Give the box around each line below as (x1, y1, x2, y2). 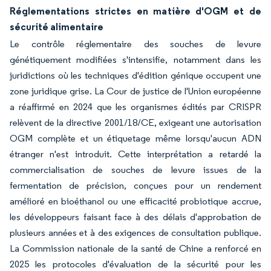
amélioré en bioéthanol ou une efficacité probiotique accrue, (10, 195, 261, 207)
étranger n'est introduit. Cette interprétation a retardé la (10, 148, 261, 160)
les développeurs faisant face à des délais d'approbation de (10, 211, 261, 223)
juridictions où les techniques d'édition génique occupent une (10, 70, 261, 81)
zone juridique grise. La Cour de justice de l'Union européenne (10, 85, 261, 97)
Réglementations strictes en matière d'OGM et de (10, 5, 261, 17)
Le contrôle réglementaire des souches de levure (10, 38, 261, 50)
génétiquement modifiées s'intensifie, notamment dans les (10, 54, 261, 65)
